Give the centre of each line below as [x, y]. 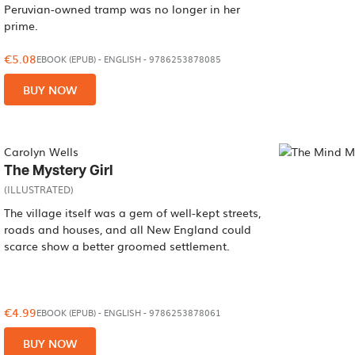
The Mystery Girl [59, 171]
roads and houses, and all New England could [128, 229]
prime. [21, 25]
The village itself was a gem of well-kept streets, [133, 212]
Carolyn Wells [42, 151]
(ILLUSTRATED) [39, 189]
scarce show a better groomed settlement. [117, 246]
